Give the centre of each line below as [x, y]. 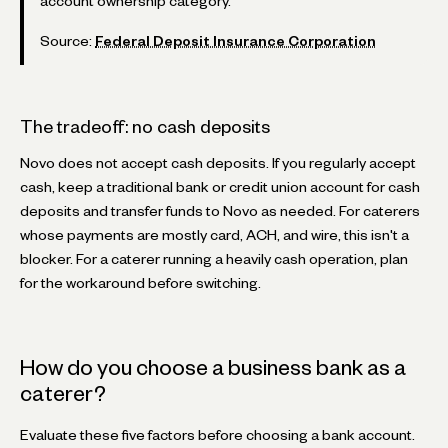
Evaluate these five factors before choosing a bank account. [217, 434]
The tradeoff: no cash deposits [145, 126]
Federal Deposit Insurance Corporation [235, 40]
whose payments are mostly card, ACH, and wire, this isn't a [214, 234]
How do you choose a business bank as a [213, 367]
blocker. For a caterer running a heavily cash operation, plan [214, 258]
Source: [67, 40]
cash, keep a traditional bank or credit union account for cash [220, 186]
